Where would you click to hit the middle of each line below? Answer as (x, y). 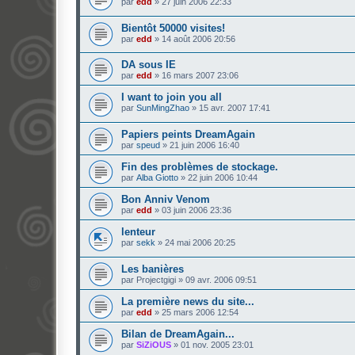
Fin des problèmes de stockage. (200, 167)
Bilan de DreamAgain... (178, 334)
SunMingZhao (163, 108)
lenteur (138, 232)
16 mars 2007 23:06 (200, 76)
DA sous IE (149, 65)
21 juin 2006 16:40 (204, 145)
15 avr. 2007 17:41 (235, 108)
